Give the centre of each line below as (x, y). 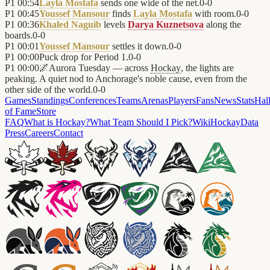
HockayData (234, 122)
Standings (50, 101)
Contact (68, 133)
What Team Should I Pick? (141, 122)
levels (115, 25)
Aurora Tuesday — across (100, 68)
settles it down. (139, 46)
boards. (19, 36)
